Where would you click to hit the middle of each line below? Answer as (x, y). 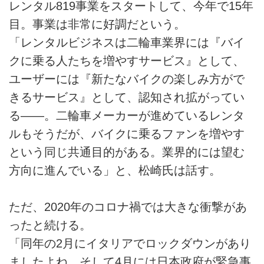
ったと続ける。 (50, 225)
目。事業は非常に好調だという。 (97, 24)
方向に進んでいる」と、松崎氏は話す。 (115, 170)
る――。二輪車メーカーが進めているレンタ (127, 115)
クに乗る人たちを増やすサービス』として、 (127, 60)
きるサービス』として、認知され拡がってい (127, 97)
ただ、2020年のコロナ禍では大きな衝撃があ (128, 207)
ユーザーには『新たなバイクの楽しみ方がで (127, 79)
